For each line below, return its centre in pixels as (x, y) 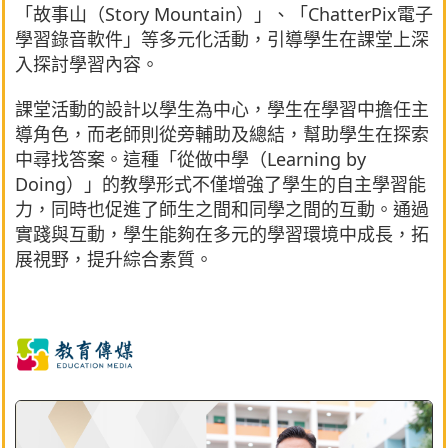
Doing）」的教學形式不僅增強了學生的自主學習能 (220, 183)
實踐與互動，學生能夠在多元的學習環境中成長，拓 (222, 233)
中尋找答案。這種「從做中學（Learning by (190, 158)
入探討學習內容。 (87, 63)
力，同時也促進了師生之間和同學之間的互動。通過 (222, 208)
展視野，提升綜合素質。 (114, 258)
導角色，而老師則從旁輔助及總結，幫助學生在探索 (222, 133)
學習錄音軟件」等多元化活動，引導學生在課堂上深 (222, 38)
